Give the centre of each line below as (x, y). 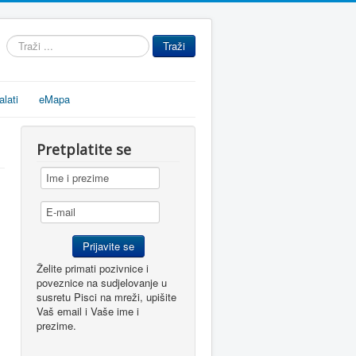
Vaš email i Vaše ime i (88, 311)
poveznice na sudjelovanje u (102, 282)
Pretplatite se (84, 149)
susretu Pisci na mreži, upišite (106, 297)
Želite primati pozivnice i (93, 268)
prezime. (56, 325)
